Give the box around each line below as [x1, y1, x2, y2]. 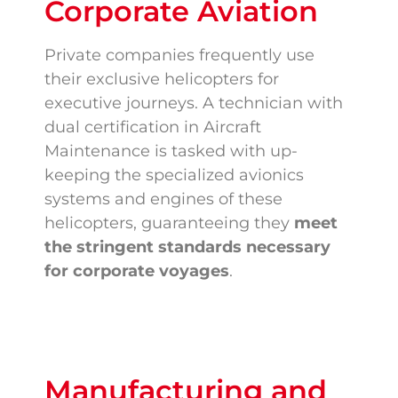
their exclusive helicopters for [44, 69, 279, 90]
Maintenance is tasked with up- [44, 141, 298, 162]
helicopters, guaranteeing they [44, 213, 294, 234]
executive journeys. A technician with [44, 93, 343, 114]
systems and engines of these [44, 189, 283, 210]
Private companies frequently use [44, 45, 314, 66]
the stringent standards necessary [44, 237, 330, 258]
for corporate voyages [44, 261, 229, 282]
